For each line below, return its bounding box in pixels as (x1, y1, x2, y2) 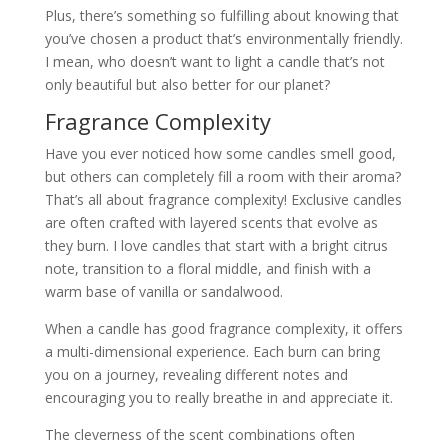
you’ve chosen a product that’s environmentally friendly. (44, 28, 403, 48)
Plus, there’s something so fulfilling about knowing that (44, 5, 399, 25)
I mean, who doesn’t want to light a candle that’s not (44, 51, 385, 71)
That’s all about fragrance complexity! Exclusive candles (44, 189, 402, 209)
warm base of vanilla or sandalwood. (44, 281, 283, 301)
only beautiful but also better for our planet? (44, 74, 330, 94)
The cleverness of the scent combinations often (44, 424, 355, 444)
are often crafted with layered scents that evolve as (44, 212, 378, 232)
